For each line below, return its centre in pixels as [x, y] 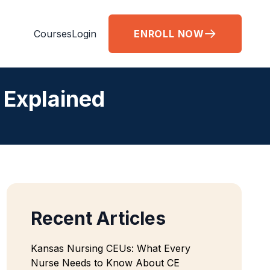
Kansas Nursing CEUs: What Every [111, 248]
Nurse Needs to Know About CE [105, 263]
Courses [53, 34]
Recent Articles [98, 218]
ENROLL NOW [169, 34]
